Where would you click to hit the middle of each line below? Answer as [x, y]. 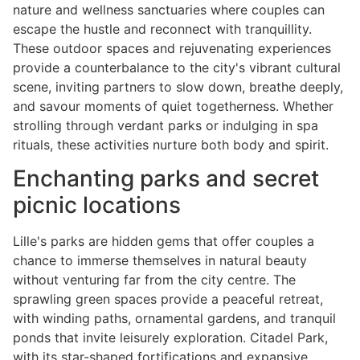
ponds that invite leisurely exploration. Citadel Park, [170, 338]
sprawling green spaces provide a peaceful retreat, [168, 299]
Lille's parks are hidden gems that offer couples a [164, 241]
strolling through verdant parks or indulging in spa [166, 125]
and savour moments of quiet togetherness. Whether [173, 106]
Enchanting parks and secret [166, 179]
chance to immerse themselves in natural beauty [160, 261]
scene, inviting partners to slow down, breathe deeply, [178, 87]
